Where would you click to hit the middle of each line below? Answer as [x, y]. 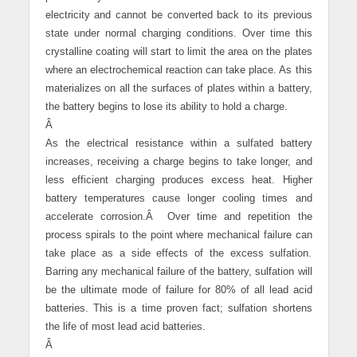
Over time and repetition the [239, 217]
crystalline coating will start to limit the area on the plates [178, 52]
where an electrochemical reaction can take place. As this [178, 71]
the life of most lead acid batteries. [125, 327]
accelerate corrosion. [95, 217]
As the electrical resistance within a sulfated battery [178, 144]
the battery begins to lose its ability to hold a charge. [166, 107]
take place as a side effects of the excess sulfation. [178, 254]
